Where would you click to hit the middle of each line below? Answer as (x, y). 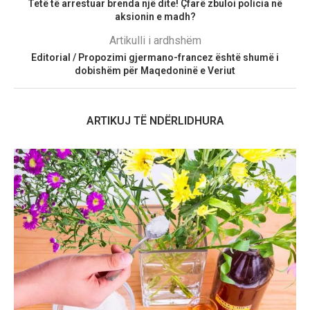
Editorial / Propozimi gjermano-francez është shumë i (155, 58)
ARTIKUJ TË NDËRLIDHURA (155, 121)
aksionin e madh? (155, 17)
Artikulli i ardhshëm (155, 41)
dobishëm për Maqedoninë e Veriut (155, 71)
